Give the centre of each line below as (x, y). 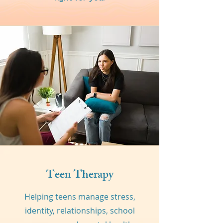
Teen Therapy (80, 176)
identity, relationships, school (80, 211)
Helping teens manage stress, (80, 197)
